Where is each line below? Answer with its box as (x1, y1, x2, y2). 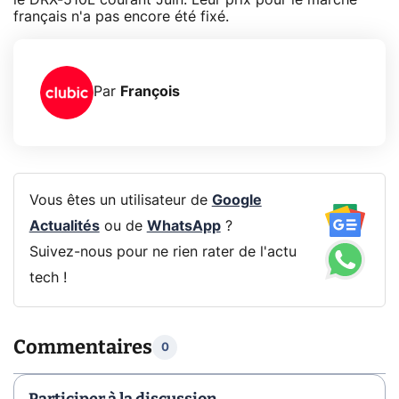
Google (211, 193, 262, 208)
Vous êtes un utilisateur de (28, 193, 212, 208)
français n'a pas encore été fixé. (13, 9, 229, 24)
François (120, 85, 180, 100)
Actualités (28, 219, 100, 234)
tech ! (28, 271, 67, 286)
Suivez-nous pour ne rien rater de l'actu (28, 245, 297, 260)
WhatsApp (146, 219, 221, 234)
